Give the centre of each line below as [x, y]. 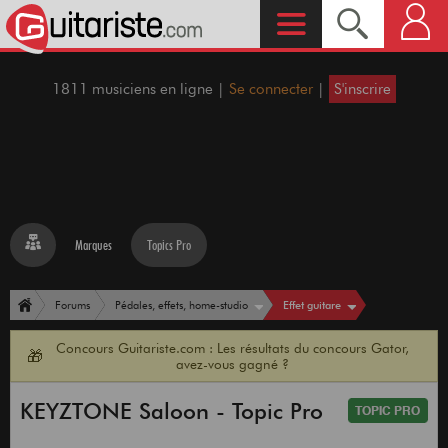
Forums [72, 305]
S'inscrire [362, 89]
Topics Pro [169, 245]
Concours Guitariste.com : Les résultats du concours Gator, [232, 348]
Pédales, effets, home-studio [181, 305]
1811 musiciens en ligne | [140, 89]
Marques [93, 245]
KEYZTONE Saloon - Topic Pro [171, 411]
